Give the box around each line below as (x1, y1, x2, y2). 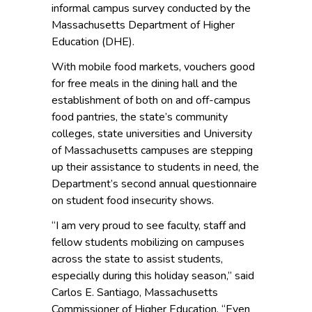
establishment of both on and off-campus (52, 93, 251, 109)
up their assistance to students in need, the (52, 159, 259, 175)
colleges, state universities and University (52, 126, 252, 142)
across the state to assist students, (52, 251, 223, 267)
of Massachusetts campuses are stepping (52, 143, 253, 159)
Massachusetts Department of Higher (52, 17, 235, 33)
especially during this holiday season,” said (52, 268, 254, 284)
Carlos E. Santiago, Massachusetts (52, 285, 218, 301)
